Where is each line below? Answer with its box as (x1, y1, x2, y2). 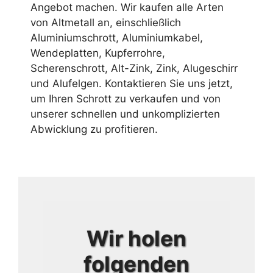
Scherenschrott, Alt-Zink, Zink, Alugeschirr (30, 62, 238, 74)
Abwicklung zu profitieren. (30, 122, 158, 135)
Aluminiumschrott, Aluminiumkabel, (30, 31, 203, 44)
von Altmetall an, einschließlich (30, 16, 181, 29)
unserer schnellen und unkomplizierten (30, 107, 220, 120)
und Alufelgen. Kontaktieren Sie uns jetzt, (30, 77, 233, 90)
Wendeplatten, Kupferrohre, (30, 46, 165, 59)
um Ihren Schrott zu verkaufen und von (30, 92, 221, 105)
